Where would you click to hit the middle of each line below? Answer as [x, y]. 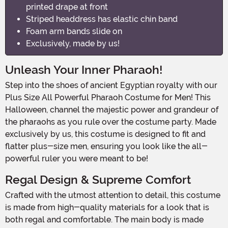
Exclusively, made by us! [73, 43]
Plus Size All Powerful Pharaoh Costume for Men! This [108, 97]
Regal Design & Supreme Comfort [98, 180]
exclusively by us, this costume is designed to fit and [105, 134]
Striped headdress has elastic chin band [102, 19]
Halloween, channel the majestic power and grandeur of [112, 109]
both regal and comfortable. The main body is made [104, 219]
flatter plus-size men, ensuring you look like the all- [106, 146]
